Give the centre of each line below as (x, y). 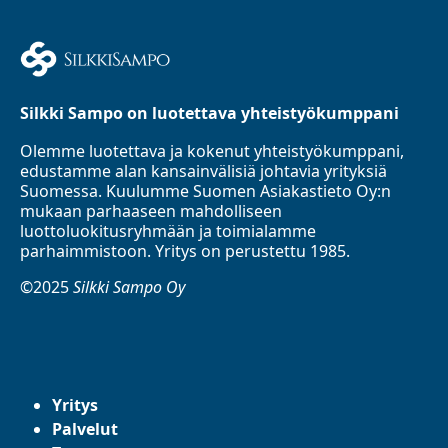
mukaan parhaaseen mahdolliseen (151, 211)
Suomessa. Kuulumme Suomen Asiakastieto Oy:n (205, 191)
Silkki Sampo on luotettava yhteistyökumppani (209, 113)
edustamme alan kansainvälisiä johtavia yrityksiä (203, 171)
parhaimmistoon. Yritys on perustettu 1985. (185, 251)
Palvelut (85, 429)
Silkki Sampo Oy (129, 287)
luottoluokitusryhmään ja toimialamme (168, 231)
